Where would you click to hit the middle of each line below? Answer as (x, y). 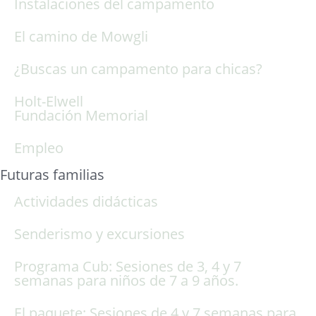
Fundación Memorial (81, 115)
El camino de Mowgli (81, 36)
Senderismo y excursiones (99, 233)
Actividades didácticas (86, 201)
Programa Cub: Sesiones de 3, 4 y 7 (128, 266)
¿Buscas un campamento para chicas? (138, 68)
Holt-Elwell (49, 101)
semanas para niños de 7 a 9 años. (126, 280)
